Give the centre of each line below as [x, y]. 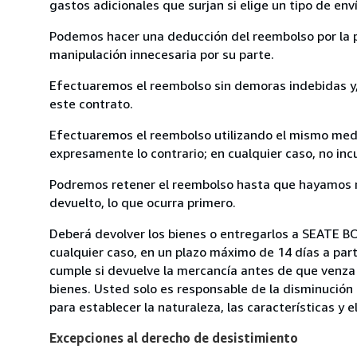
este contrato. [91, 103]
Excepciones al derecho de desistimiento [174, 337]
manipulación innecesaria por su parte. [162, 54]
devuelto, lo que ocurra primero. [143, 202]
